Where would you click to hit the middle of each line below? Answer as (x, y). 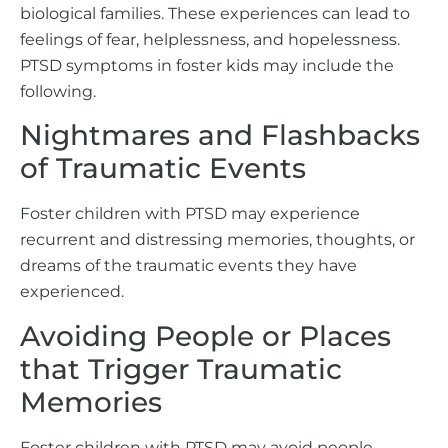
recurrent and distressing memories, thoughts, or (217, 240)
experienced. (72, 292)
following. (58, 91)
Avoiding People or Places (205, 335)
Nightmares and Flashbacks (220, 135)
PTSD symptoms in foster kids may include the (207, 65)
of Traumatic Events (163, 168)
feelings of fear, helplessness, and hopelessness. (210, 39)
